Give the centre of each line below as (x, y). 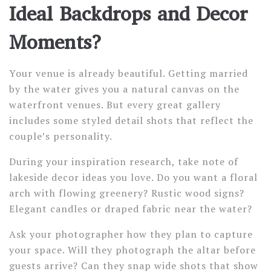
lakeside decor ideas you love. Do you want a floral (133, 177)
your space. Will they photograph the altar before (132, 250)
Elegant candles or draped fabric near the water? (131, 209)
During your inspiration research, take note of (124, 162)
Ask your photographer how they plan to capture (131, 234)
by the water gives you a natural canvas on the (124, 89)
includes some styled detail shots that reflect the (131, 120)
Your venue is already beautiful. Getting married (129, 73)
